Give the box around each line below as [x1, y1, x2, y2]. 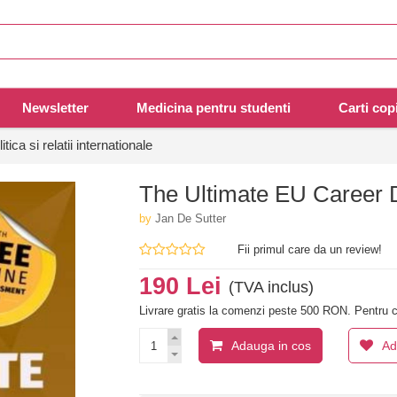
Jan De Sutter [155, 212, 227, 226]
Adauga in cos [231, 339, 312, 354]
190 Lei [139, 273, 230, 300]
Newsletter [22, 100, 89, 116]
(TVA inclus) [229, 278, 315, 297]
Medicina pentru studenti [136, 100, 291, 116]
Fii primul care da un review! [237, 243, 383, 257]
